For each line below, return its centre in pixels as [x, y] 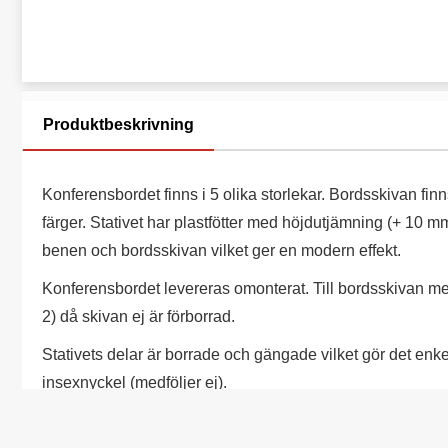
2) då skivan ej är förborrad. [138, 316]
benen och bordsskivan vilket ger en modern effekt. [221, 250]
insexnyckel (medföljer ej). [134, 382]
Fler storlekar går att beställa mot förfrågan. [193, 420]
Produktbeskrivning [118, 124]
